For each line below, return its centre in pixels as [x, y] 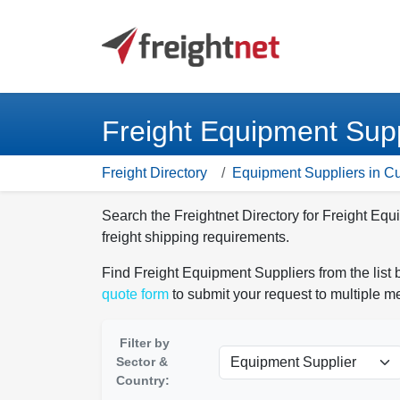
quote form [135, 294]
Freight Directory [154, 173]
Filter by [145, 343]
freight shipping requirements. [196, 237]
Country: [143, 380]
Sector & [142, 362]
